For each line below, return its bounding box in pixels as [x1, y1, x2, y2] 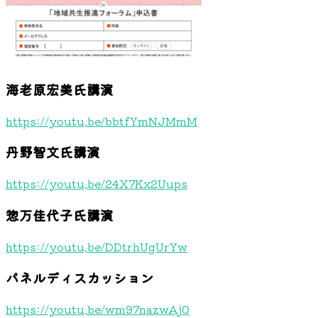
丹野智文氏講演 [6, 142, 100, 162]
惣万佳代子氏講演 [6, 204, 114, 224]
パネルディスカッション [6, 268, 154, 287]
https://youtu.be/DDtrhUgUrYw [6, 237, 187, 255]
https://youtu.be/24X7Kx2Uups [6, 175, 187, 192]
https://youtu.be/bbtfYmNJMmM [6, 111, 197, 129]
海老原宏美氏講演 [6, 79, 114, 99]
